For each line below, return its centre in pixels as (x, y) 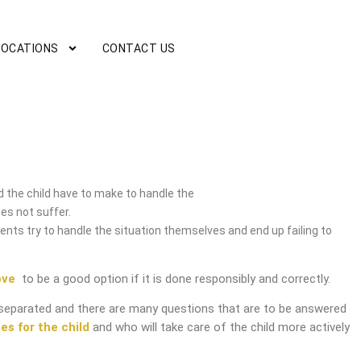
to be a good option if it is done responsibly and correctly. (173, 279)
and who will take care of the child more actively (220, 327)
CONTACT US (139, 48)
